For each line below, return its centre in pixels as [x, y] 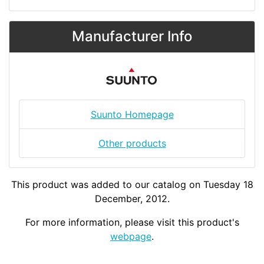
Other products [132, 143]
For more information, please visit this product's [132, 222]
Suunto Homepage [132, 115]
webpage [131, 237]
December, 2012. [132, 199]
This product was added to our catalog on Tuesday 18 [132, 185]
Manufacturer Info [132, 37]
